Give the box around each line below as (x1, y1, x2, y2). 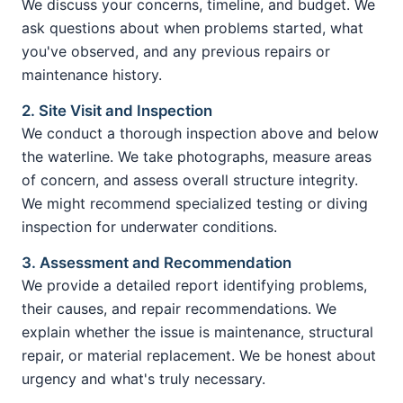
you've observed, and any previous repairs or (22, 41, 330, 60)
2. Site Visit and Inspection (22, 101, 212, 120)
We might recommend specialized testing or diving (22, 193, 368, 212)
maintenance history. (22, 65, 162, 84)
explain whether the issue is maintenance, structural (22, 322, 373, 341)
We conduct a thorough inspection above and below (22, 123, 379, 142)
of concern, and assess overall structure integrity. (22, 170, 358, 189)
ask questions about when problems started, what (22, 18, 363, 37)
